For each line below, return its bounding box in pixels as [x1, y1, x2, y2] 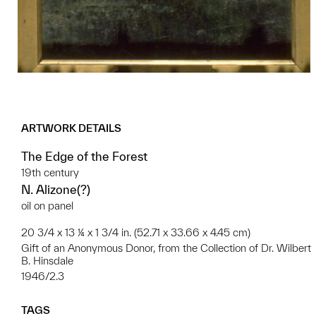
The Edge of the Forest [21, 150, 147, 163]
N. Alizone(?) [21, 183, 90, 196]
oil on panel [21, 200, 73, 212]
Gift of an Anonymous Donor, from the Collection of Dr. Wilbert [21, 242, 311, 254]
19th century [21, 166, 79, 178]
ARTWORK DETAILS [21, 122, 121, 134]
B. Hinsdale [21, 255, 73, 267]
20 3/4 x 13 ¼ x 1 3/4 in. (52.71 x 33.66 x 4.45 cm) [21, 226, 250, 238]
